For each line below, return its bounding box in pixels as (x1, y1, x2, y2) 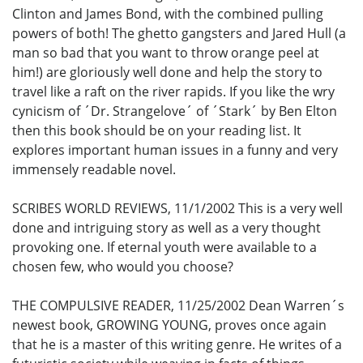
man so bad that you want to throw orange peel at (12, 43, 319, 62)
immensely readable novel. (12, 160, 176, 178)
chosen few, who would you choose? (12, 257, 233, 275)
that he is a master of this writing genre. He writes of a (12, 335, 342, 353)
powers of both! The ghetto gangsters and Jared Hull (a (12, 23, 346, 42)
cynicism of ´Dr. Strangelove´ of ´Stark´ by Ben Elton (12, 101, 337, 120)
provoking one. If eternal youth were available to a (12, 237, 317, 256)
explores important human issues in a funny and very (12, 140, 338, 159)
